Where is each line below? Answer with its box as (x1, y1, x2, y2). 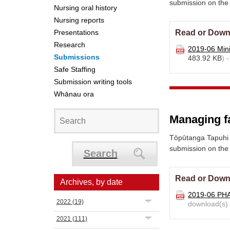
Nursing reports (53, 16, 104, 24)
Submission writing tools (53, 78, 132, 86)
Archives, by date (60, 178, 123, 186)
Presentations (53, 28, 99, 36)
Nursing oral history (53, 4, 117, 12)
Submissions (53, 53, 100, 61)
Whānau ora (53, 90, 94, 98)
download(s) (188, 200, 228, 208)
